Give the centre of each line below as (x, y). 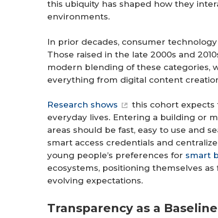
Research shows (82, 105)
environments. (79, 17)
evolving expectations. (98, 181)
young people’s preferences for (116, 155)
